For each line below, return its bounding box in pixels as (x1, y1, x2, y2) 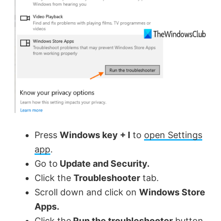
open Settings (144, 129, 202, 140)
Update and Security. (58, 158, 149, 169)
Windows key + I (60, 129, 130, 140)
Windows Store (139, 186, 205, 197)
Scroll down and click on (35, 186, 139, 197)
